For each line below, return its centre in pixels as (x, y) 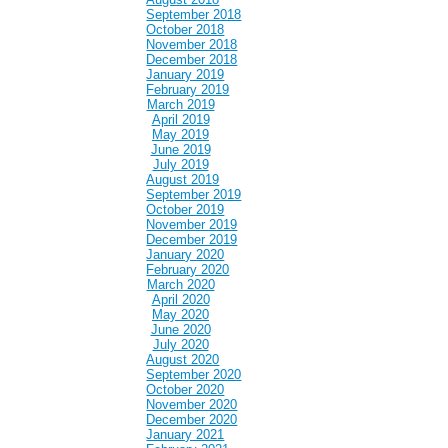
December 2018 (192, 60)
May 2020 (180, 315)
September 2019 (194, 195)
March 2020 (180, 285)
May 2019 (180, 135)
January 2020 (185, 255)
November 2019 (192, 225)
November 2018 (192, 45)
